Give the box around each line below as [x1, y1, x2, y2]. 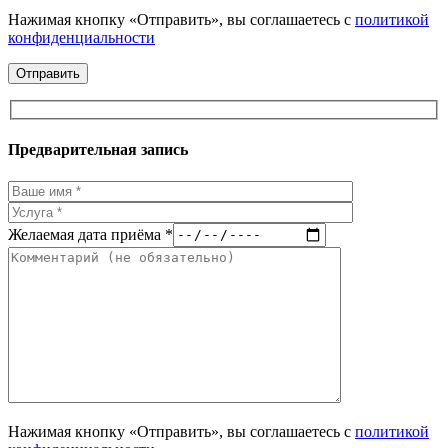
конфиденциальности [8, 29, 155, 47]
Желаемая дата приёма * [8, 225, 173, 243]
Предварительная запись [8, 141, 188, 159]
